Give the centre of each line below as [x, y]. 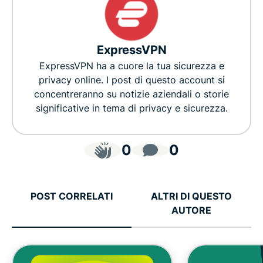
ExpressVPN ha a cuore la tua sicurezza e [131, 66]
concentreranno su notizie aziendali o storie [131, 94]
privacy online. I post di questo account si [131, 80]
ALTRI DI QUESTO [191, 196]
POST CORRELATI [72, 196]
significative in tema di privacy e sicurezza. [131, 108]
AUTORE [191, 210]
